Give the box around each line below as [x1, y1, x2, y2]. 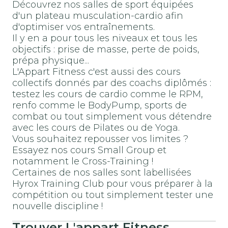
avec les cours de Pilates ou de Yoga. [12, 122, 180, 134]
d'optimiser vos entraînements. [12, 21, 155, 33]
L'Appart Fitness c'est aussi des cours [12, 66, 181, 78]
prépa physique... [12, 55, 89, 67]
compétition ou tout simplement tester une [12, 189, 213, 201]
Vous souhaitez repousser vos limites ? [12, 133, 188, 145]
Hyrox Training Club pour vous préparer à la [12, 178, 213, 190]
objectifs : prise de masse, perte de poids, [12, 44, 199, 55]
